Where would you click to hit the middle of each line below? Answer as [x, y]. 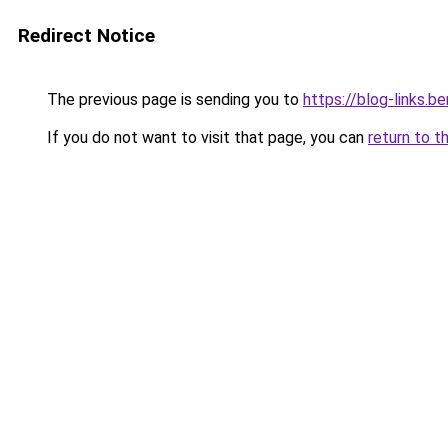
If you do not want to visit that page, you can [205, 137]
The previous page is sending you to [173, 99]
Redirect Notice [86, 35]
